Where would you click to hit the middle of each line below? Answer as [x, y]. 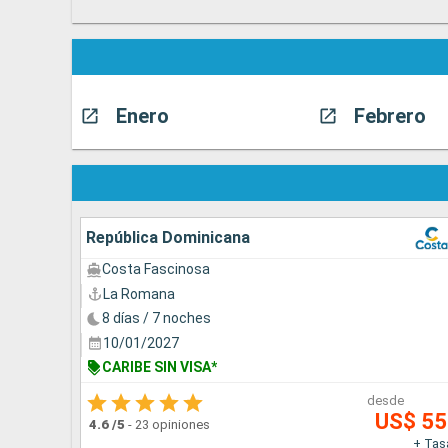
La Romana [139, 293]
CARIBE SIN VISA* [159, 367]
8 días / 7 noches [156, 318]
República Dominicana [168, 238]
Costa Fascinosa [156, 269]
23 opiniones [172, 424]
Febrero [389, 116]
